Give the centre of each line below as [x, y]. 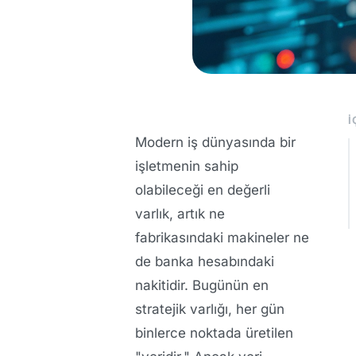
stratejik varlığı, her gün [210, 309]
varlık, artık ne [180, 213]
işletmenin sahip [187, 166]
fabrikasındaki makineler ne [222, 237]
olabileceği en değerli [203, 190]
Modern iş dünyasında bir [215, 142]
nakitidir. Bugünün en [202, 285]
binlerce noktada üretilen [214, 333]
